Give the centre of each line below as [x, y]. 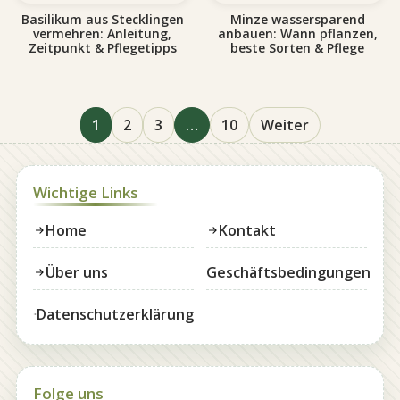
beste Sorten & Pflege [298, 47]
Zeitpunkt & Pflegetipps [102, 47]
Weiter [284, 125]
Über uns [76, 272]
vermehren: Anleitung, [103, 33]
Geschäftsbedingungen [288, 272]
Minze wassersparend [297, 19]
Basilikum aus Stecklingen [102, 19]
